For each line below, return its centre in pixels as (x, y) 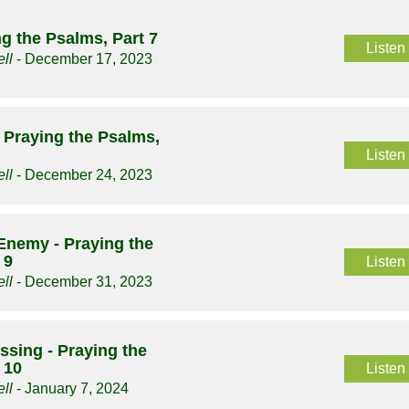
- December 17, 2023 (83, 59)
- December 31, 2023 (83, 282)
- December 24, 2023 (83, 175)
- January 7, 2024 (71, 389)
